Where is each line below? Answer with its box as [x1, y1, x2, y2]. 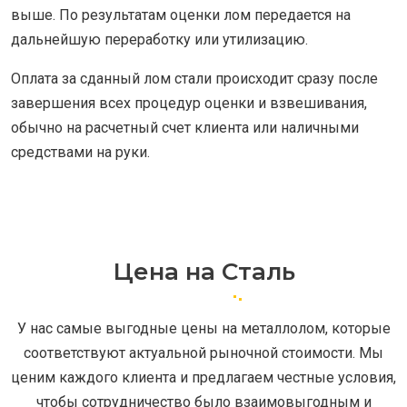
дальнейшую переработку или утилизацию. [11, 31, 308, 49]
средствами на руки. [11, 144, 150, 162]
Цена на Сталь [112, 257, 295, 287]
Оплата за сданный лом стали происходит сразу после [11, 70, 378, 88]
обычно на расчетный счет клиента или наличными [11, 119, 359, 137]
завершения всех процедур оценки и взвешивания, [11, 94, 367, 113]
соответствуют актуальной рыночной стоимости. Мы [24, 344, 383, 362]
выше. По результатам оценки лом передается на [11, 6, 351, 25]
